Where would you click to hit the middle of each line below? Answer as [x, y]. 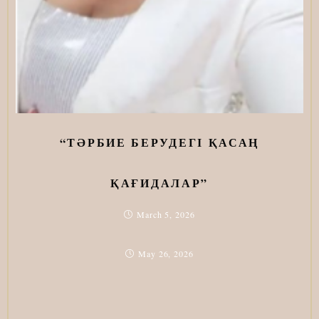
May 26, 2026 [166, 254]
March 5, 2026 [166, 215]
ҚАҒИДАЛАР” [159, 183]
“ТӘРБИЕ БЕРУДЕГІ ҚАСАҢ [159, 142]
